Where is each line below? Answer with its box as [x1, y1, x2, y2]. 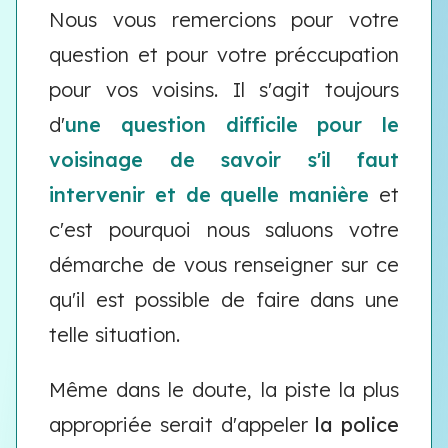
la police [315, 412, 399, 437]
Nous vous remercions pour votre [49, 7, 399, 32]
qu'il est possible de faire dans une [49, 287, 399, 312]
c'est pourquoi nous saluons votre [49, 217, 399, 242]
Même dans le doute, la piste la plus [49, 377, 399, 402]
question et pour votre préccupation [49, 42, 399, 67]
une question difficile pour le [65, 112, 399, 137]
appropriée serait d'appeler [49, 412, 316, 437]
